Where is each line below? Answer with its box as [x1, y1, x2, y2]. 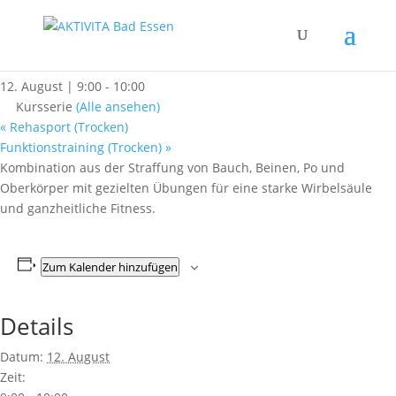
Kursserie [16, 98, 76, 115]
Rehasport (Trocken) [6, 118, 128, 135]
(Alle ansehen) [76, 98, 160, 115]
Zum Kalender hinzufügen [42, 259, 178, 275]
